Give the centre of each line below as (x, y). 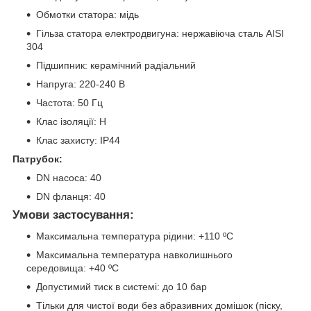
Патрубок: (37, 159)
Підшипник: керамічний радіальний (116, 65)
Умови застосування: (73, 215)
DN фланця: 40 (71, 196)
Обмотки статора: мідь (87, 14)
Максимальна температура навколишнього (134, 254)
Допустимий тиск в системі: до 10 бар (121, 286)
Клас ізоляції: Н (71, 121)
